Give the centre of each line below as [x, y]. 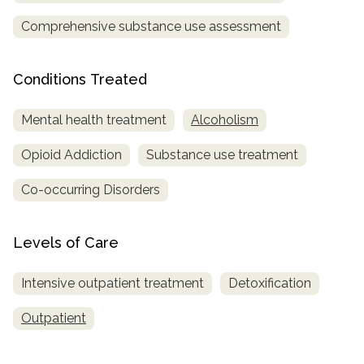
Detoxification [270, 283]
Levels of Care [66, 243]
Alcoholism [225, 120]
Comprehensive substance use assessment [151, 27]
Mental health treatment [94, 120]
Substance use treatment [222, 155]
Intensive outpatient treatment [113, 283]
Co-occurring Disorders [91, 190]
